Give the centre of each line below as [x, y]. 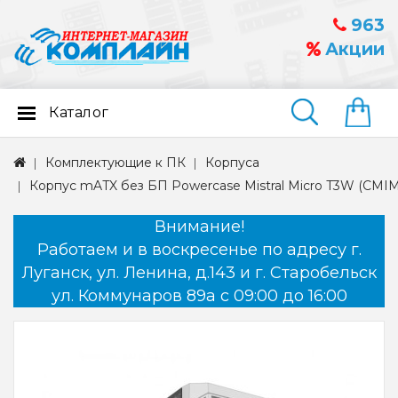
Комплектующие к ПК [115, 163]
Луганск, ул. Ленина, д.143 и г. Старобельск [199, 273]
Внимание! [199, 227]
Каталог [79, 113]
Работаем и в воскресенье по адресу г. [199, 250]
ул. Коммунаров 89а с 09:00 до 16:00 [199, 296]
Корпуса [232, 163]
